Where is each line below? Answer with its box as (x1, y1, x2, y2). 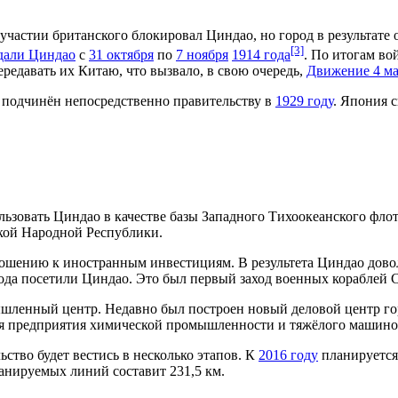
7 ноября (176, 47, 228, 63)
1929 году (275, 93, 333, 109)
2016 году (259, 346, 318, 362)
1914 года (232, 47, 291, 63)
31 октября (89, 47, 154, 63)
